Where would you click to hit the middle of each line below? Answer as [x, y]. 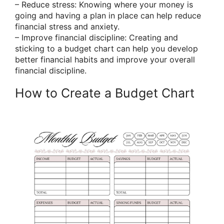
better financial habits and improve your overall [105, 59]
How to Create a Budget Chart [105, 93]
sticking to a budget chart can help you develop [106, 48]
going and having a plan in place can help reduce [108, 15]
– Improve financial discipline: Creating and [96, 37]
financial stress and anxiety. [67, 26]
